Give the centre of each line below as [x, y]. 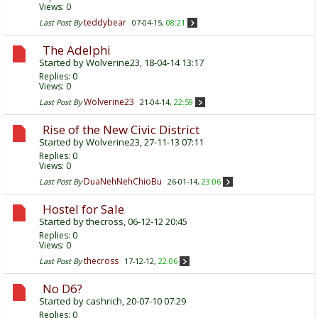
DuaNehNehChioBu [123, 181]
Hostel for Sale [83, 209]
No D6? [62, 288]
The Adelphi [77, 50]
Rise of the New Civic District [121, 129]
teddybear [105, 22]
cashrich [104, 301]
